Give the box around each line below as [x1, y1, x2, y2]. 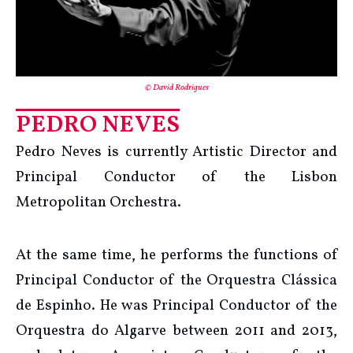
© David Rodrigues [144, 82, 209, 95]
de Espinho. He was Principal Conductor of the [16, 295, 337, 317]
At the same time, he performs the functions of [16, 245, 337, 266]
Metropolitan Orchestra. [16, 192, 181, 214]
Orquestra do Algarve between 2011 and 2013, [16, 321, 337, 342]
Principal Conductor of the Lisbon [16, 167, 337, 188]
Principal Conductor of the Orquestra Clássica [16, 270, 337, 292]
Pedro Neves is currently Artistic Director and [16, 142, 337, 163]
